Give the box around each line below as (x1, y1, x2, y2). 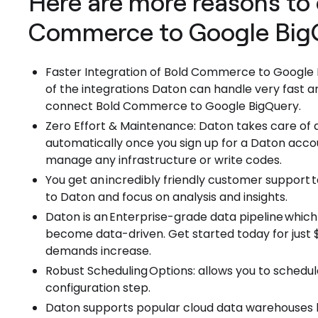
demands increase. (45, 243, 151, 259)
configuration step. (45, 280, 150, 296)
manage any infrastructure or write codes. (45, 152, 282, 168)
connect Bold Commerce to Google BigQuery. (45, 98, 301, 114)
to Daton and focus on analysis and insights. (45, 189, 287, 205)
